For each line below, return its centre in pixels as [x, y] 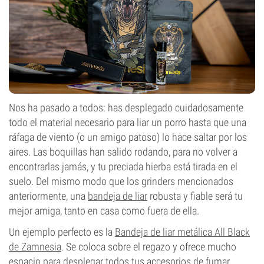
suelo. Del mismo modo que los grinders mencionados [121, 181]
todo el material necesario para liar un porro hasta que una [128, 122]
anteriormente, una [48, 196]
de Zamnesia [35, 247]
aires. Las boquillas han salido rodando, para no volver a [123, 152]
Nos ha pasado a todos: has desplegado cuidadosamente [126, 108]
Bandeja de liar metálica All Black [182, 232]
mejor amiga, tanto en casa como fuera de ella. [104, 211]
